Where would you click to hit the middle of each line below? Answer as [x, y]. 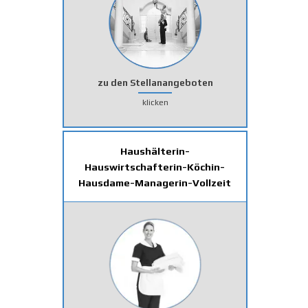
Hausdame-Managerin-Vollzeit [155, 182]
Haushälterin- [155, 151]
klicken [155, 102]
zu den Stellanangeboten [155, 82]
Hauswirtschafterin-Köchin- [155, 166]
